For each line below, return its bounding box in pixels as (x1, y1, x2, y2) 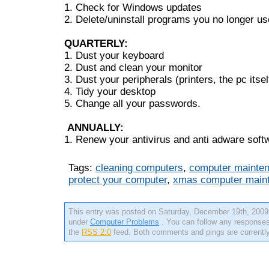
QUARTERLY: (64, 38, 128, 49)
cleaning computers (95, 162, 183, 174)
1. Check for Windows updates (64, 2, 202, 13)
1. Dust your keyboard (64, 50, 164, 61)
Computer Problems (90, 217, 159, 226)
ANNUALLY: (67, 122, 124, 133)
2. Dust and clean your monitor (64, 62, 202, 73)
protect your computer (68, 174, 167, 186)
